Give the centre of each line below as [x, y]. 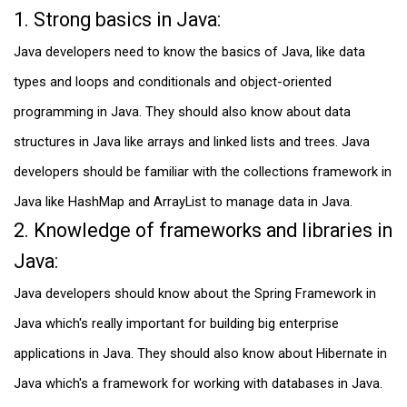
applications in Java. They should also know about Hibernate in [200, 354]
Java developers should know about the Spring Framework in [195, 294]
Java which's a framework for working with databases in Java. [198, 384]
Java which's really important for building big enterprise [176, 324]
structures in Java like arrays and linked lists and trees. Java [192, 142]
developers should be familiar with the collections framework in [203, 172]
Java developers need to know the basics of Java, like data [189, 52]
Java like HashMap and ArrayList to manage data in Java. [183, 202]
